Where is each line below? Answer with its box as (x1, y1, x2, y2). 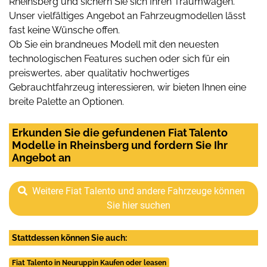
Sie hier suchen (106, 199, 170, 211)
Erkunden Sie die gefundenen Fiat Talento (12, 126, 228, 139)
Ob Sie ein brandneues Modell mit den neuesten (9, 38, 219, 50)
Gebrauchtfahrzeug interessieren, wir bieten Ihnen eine (9, 81, 246, 93)
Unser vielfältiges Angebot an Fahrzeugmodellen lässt (9, 10, 246, 21)
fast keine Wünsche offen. (9, 24, 120, 36)
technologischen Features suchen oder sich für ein (9, 52, 229, 64)
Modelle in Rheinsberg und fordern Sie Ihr (12, 138, 228, 151)
